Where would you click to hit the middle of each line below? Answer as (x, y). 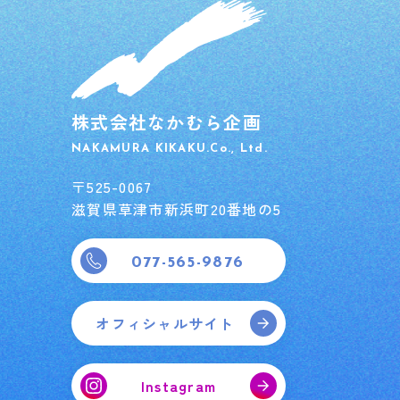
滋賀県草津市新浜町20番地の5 (177, 209)
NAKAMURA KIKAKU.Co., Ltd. (170, 149)
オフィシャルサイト (165, 323)
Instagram (179, 385)
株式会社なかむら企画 (167, 122)
